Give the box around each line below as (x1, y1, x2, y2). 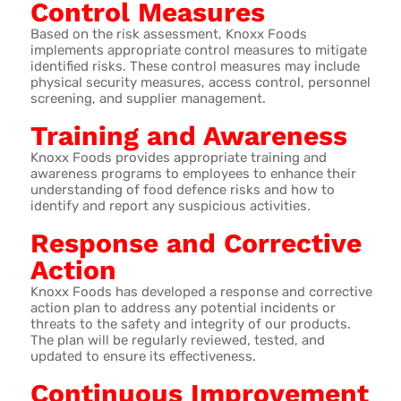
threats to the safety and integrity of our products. (30, 315, 351, 332)
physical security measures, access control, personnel (30, 73, 371, 90)
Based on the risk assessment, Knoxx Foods (30, 25, 307, 42)
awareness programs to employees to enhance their (30, 165, 356, 182)
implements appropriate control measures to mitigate (30, 41, 367, 58)
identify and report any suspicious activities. (30, 197, 311, 214)
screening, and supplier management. (30, 90, 266, 107)
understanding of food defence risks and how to (30, 181, 335, 198)
